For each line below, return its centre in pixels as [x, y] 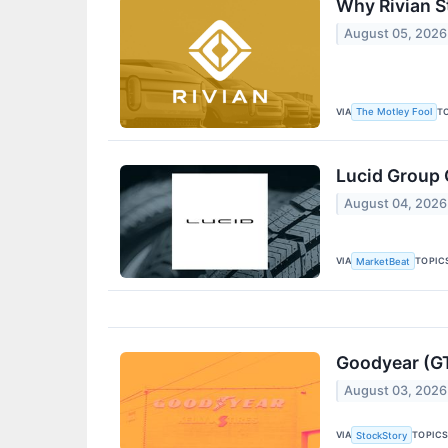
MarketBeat [383, 261]
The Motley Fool [394, 112]
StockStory [382, 435]
